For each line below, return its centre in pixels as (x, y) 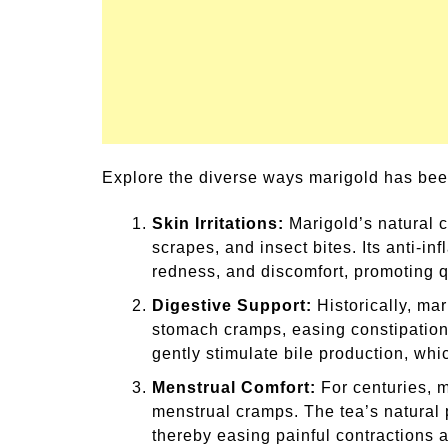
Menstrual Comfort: (234, 388)
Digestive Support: (232, 306)
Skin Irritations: (218, 224)
